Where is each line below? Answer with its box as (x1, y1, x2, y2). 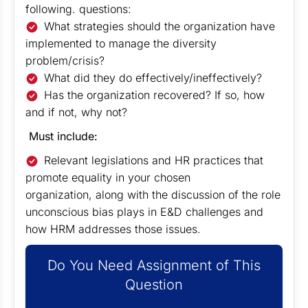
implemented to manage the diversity (25, 36, 217, 50)
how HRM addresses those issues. (25, 222, 201, 236)
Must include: (25, 129, 98, 143)
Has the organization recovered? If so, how (44, 88, 265, 102)
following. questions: (25, 2, 131, 16)
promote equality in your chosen (25, 170, 190, 184)
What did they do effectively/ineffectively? (44, 71, 263, 85)
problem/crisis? (25, 54, 104, 67)
